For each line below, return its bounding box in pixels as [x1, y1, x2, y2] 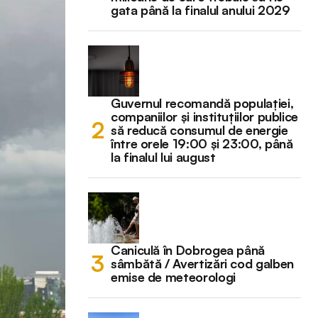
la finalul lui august [111, 148, 216, 165]
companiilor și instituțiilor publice [111, 108, 299, 124]
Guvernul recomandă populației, [111, 94, 294, 111]
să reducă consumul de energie [111, 121, 288, 138]
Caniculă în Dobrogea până [111, 241, 265, 258]
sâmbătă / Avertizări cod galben [111, 255, 294, 271]
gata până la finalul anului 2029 [111, 1, 290, 18]
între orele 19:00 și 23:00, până [111, 135, 293, 151]
